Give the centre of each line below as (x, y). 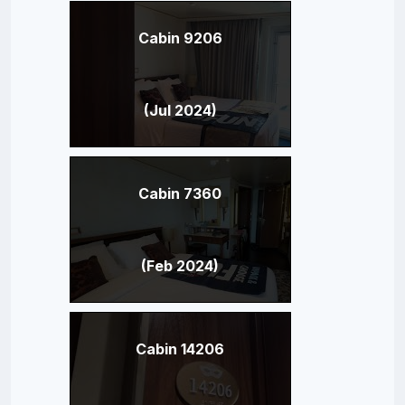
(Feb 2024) (180, 265)
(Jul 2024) (180, 110)
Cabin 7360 (180, 193)
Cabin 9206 (180, 38)
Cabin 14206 (180, 348)
